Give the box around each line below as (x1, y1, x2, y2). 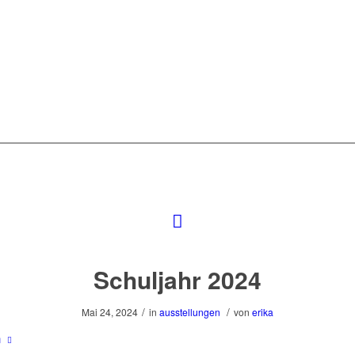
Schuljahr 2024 (94, 262, 261, 296)
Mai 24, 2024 (82, 305, 138, 319)
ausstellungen (159, 305, 220, 319)
